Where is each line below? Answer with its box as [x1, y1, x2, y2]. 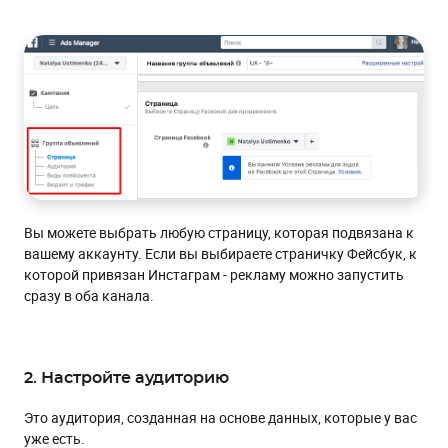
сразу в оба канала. [24, 286, 154, 306]
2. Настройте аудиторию [24, 370, 229, 387]
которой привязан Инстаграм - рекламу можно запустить [24, 265, 404, 285]
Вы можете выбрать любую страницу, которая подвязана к [24, 223, 414, 243]
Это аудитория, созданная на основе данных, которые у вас [24, 408, 417, 428]
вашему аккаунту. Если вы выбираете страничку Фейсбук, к [24, 244, 417, 264]
